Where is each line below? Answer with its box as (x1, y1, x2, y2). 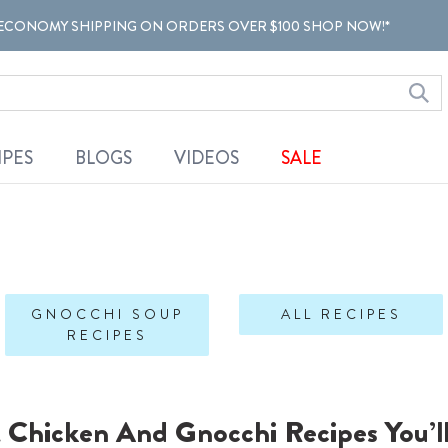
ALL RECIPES (280, 303, 402, 324)
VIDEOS (173, 145, 239, 172)
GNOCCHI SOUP (30, 303, 184, 324)
